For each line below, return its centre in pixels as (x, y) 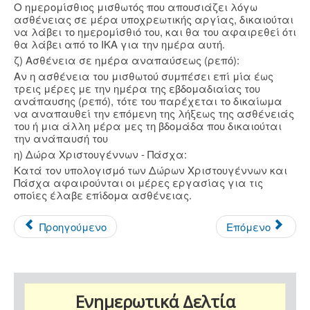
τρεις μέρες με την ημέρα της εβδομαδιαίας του (137, 89)
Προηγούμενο (73, 227)
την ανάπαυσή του (61, 138)
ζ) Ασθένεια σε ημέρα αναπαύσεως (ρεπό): (127, 60)
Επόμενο (249, 227)
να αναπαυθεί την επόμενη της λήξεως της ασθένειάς (154, 113)
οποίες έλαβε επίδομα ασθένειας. (103, 195)
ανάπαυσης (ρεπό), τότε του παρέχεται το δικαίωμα (148, 101)
